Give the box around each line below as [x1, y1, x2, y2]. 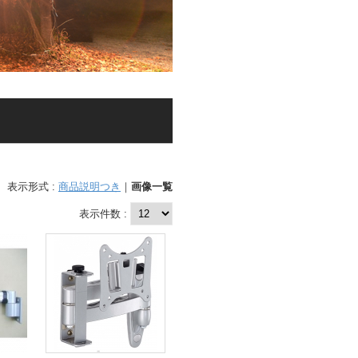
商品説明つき [58, 181, 121, 193]
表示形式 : [7, 181, 58, 193]
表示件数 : [79, 208, 130, 220]
